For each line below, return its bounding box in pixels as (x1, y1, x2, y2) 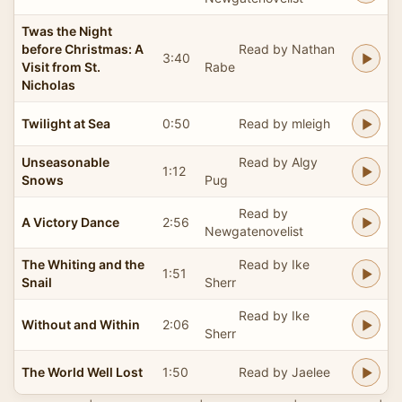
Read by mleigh (238, 115, 330, 131)
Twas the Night (22, 22, 112, 39)
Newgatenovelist (205, 223, 303, 239)
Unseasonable (22, 153, 109, 170)
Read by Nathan (238, 40, 335, 57)
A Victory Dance (22, 214, 119, 230)
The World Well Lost (22, 363, 143, 380)
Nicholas (22, 76, 75, 92)
